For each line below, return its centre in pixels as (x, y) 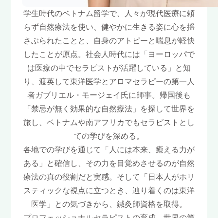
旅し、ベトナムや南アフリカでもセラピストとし (109, 122)
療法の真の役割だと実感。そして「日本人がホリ (109, 177)
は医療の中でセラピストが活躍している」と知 (109, 68)
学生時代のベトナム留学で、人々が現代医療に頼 (109, 13)
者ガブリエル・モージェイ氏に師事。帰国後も (109, 95)
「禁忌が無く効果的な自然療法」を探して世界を (109, 109)
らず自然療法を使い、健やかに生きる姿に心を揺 (109, 27)
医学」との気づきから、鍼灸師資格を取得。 (109, 204)
